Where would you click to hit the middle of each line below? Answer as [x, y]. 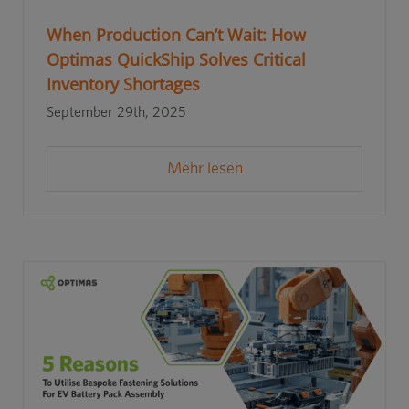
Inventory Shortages [123, 84]
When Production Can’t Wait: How [176, 35]
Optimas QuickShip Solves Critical [176, 60]
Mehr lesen [204, 169]
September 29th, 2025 [116, 113]
